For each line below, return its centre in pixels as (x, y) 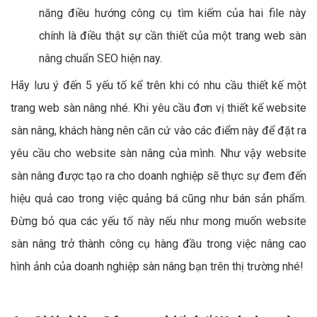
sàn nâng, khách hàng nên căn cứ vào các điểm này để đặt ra (158, 131)
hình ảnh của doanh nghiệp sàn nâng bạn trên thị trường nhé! (157, 267)
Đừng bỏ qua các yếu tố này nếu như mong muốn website (158, 221)
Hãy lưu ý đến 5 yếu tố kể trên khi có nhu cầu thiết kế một (158, 86)
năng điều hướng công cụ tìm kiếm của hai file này (173, 13)
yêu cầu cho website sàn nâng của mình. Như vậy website (158, 154)
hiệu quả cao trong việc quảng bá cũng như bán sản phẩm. (158, 199)
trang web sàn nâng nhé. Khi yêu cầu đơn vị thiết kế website (158, 108)
